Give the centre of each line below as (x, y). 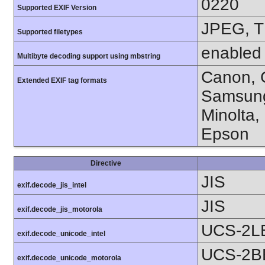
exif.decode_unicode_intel (61, 233)
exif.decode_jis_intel (52, 185)
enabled (231, 53)
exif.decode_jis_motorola (60, 209)
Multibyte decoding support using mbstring (89, 56)
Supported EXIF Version (57, 7)
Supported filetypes (50, 32)
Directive (106, 163)
